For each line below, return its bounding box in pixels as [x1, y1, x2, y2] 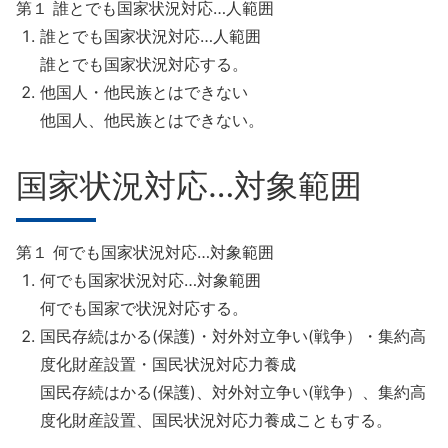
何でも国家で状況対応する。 [40, 298, 248, 318]
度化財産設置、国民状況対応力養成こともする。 [40, 410, 392, 430]
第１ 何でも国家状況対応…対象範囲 [16, 242, 274, 262]
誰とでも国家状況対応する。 [40, 54, 248, 74]
